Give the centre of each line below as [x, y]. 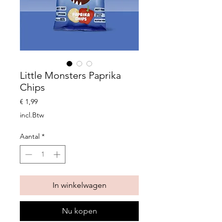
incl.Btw [32, 115]
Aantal [30, 136]
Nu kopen [79, 211]
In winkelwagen [79, 185]
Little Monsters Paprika [70, 75]
